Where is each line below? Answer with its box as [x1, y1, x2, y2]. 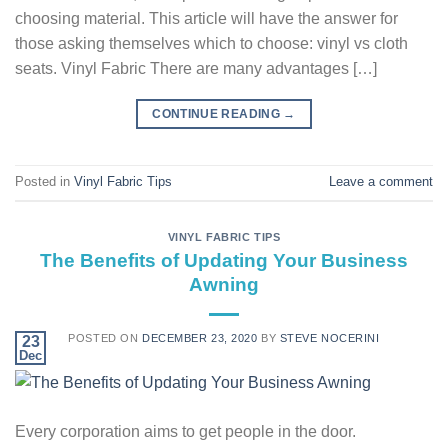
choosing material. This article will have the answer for [15, 9, 398, 27]
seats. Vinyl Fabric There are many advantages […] [15, 59, 377, 77]
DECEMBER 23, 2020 [141, 331, 258, 344]
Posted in [15, 174, 74, 190]
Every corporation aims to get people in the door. [15, 422, 356, 440]
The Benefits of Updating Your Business [40, 249, 408, 271]
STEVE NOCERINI [279, 331, 380, 344]
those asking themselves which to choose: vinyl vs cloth [15, 34, 408, 52]
